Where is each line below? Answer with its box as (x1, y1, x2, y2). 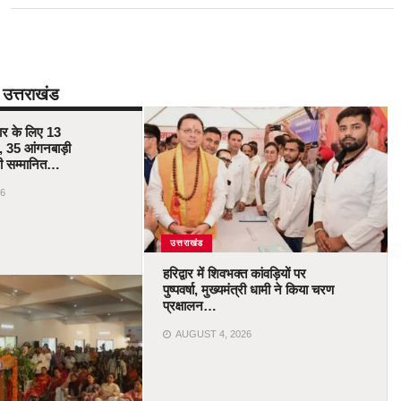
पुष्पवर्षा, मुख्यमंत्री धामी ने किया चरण (162, 282, 334, 298)
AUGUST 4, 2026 (175, 328, 252, 340)
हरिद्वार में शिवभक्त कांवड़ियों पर (162, 266, 306, 282)
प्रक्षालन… (162, 298, 217, 314)
